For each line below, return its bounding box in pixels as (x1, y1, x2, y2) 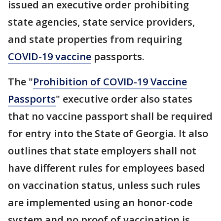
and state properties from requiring (8, 33, 182, 46)
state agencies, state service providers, (8, 15, 195, 29)
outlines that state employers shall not (8, 144, 196, 157)
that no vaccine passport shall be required (8, 110, 213, 123)
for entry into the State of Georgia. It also (8, 127, 208, 140)
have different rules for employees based (8, 161, 205, 175)
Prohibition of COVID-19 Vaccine (33, 75, 187, 88)
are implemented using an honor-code (8, 196, 192, 209)
